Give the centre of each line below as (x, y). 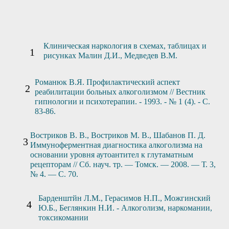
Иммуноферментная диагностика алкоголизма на (117, 145)
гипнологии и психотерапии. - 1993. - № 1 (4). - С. (122, 101)
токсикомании (63, 217)
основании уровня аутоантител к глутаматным (112, 155)
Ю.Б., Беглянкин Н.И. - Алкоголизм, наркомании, (125, 208)
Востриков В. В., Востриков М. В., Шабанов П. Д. (118, 135)
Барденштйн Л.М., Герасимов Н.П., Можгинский (124, 198)
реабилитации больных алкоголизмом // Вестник (120, 92)
